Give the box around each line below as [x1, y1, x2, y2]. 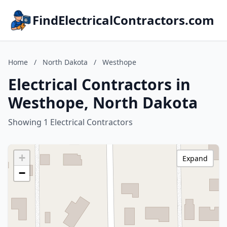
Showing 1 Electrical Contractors [8, 117, 133, 128]
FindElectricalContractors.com [32, 12, 214, 28]
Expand [182, 154, 208, 163]
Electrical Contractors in [8, 74, 191, 95]
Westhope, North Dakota [8, 92, 198, 113]
